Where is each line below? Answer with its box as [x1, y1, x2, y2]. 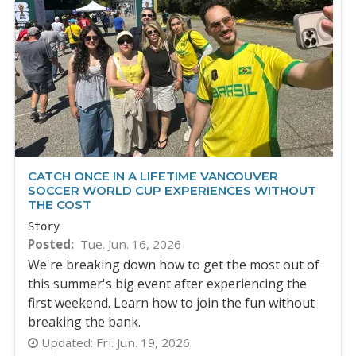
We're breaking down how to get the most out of [28, 256, 319, 274]
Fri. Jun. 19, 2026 [93, 335, 190, 351]
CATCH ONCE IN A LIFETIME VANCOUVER [28, 168, 278, 184]
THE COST [28, 197, 91, 212]
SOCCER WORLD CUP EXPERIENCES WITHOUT [28, 183, 316, 198]
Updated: [41, 335, 93, 351]
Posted [28, 236, 71, 252]
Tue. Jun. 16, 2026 [79, 236, 181, 252]
